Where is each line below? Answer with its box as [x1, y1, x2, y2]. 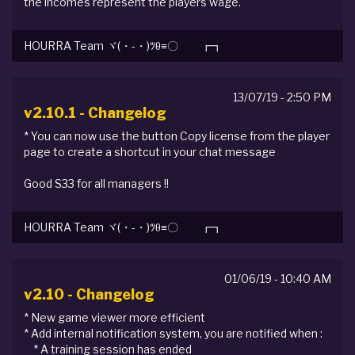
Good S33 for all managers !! [24, 177, 169, 190]
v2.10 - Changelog [24, 286, 155, 303]
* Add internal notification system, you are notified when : [24, 326, 323, 340]
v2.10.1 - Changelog [24, 105, 166, 121]
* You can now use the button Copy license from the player [24, 129, 330, 143]
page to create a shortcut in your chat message [24, 145, 276, 158]
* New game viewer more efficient [24, 311, 205, 324]
